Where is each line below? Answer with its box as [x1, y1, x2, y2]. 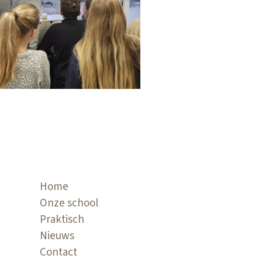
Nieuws [39, 228, 74, 244]
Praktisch [39, 212, 84, 228]
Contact [39, 244, 77, 261]
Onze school [39, 195, 98, 212]
